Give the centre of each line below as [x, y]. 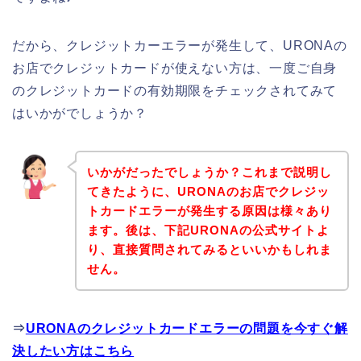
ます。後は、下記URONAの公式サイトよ [208, 230]
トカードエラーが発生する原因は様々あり [209, 210]
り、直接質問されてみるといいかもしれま [209, 249]
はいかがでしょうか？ [80, 114]
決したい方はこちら [73, 351]
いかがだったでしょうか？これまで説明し [209, 172]
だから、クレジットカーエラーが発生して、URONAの [180, 46]
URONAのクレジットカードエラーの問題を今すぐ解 [187, 328]
